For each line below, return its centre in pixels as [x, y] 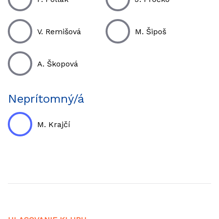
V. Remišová [59, 31]
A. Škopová [58, 64]
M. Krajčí [54, 124]
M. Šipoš [151, 31]
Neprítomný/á [46, 99]
